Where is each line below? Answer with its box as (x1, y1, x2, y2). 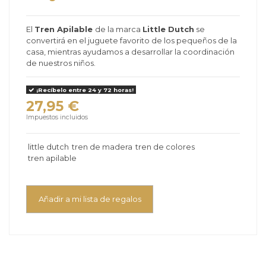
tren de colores (135, 141, 195, 151)
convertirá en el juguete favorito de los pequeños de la (26, 36, 237, 46)
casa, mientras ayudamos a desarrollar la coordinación (26, 47, 235, 57)
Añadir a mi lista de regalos (38, 194, 141, 204)
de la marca (95, 24, 142, 34)
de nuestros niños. (26, 58, 96, 68)
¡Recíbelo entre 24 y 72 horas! (34, 86, 134, 93)
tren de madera (71, 141, 132, 151)
